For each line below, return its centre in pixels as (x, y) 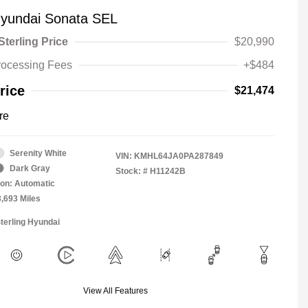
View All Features (115, 290)
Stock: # (132, 171)
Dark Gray (30, 168)
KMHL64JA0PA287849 (179, 156)
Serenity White (38, 153)
